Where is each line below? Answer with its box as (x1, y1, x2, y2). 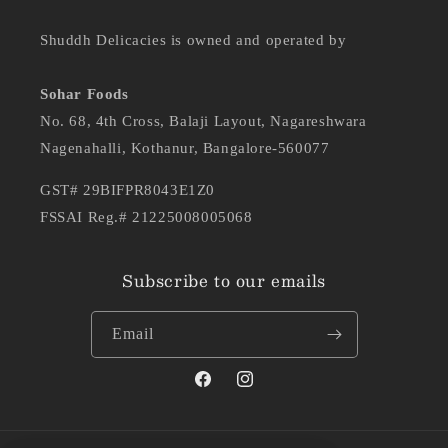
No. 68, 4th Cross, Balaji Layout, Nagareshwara (40, 113, 367, 130)
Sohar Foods (40, 86, 129, 103)
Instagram (234, 382, 296, 398)
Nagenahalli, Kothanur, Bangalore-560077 (40, 140, 330, 157)
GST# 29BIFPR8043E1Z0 (40, 182, 215, 199)
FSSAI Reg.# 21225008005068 (40, 209, 253, 226)
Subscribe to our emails (122, 267, 326, 295)
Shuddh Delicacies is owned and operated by (40, 32, 347, 49)
